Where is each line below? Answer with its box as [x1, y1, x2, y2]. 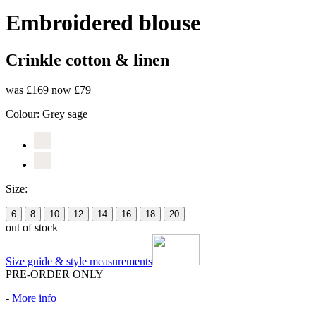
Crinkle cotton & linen [6, 51, 169, 70]
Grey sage [42, 107, 87, 120]
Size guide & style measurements [6, 255, 152, 267]
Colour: [6, 107, 42, 120]
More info [12, 291, 56, 304]
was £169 [6, 83, 51, 96]
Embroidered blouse [6, 9, 200, 35]
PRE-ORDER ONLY [6, 267, 104, 280]
